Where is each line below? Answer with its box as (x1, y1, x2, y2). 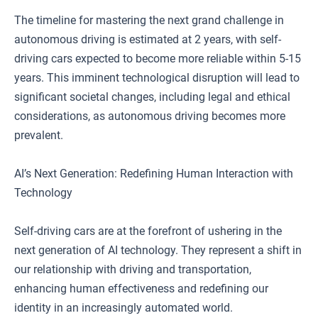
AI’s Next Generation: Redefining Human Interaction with (14, 167, 293, 180)
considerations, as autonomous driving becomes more (14, 109, 285, 123)
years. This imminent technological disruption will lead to (14, 71, 300, 84)
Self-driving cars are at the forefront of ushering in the (14, 224, 282, 238)
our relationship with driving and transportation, (14, 263, 251, 276)
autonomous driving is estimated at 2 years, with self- (14, 33, 281, 46)
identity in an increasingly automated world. (14, 301, 233, 314)
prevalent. (14, 128, 63, 142)
